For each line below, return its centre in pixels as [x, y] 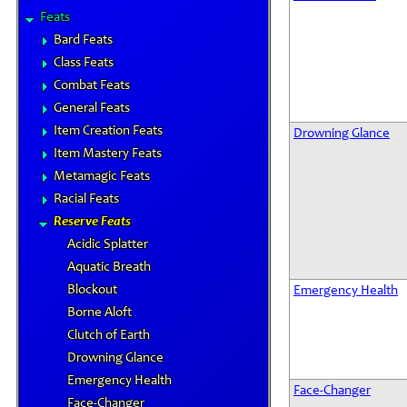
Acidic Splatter [108, 245]
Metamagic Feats [102, 177]
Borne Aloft [99, 313]
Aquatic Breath [109, 268]
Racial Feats [86, 199]
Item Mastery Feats [108, 154]
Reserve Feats [92, 222]
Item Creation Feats [108, 131]
